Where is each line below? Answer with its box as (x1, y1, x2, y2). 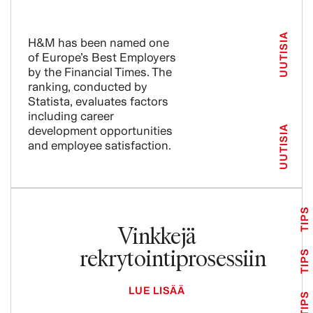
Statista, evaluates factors (28, 94, 168, 108)
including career (28, 109, 114, 123)
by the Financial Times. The (28, 65, 172, 79)
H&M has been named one (28, 36, 169, 50)
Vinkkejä (117, 220, 196, 250)
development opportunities (28, 124, 173, 138)
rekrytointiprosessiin (80, 242, 266, 272)
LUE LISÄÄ (128, 284, 185, 296)
